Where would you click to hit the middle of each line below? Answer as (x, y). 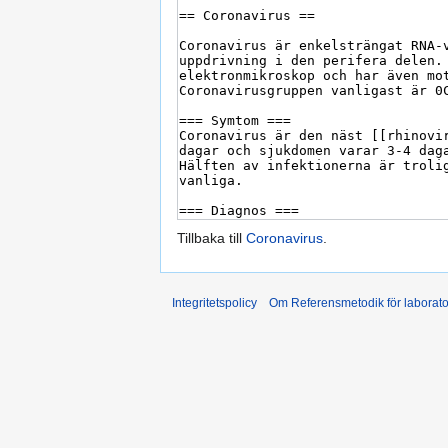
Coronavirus (284, 238)
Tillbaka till (211, 238)
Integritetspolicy (214, 303)
